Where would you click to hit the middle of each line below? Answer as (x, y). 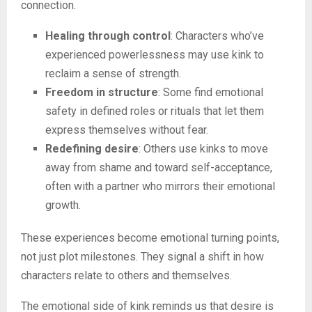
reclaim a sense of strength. (113, 74)
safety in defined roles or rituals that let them (155, 111)
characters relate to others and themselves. (126, 276)
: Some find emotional (211, 93)
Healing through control (108, 36)
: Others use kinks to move (203, 149)
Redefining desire (92, 149)
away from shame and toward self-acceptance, (159, 168)
